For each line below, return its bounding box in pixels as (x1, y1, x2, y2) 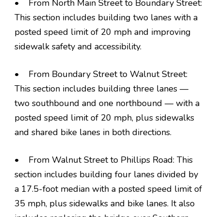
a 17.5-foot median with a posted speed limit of (15, 183, 202, 195)
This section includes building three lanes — (15, 83, 188, 94)
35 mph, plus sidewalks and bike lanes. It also (15, 198, 195, 209)
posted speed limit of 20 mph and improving (15, 26, 191, 38)
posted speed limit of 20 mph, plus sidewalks (15, 112, 194, 124)
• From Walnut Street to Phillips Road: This (15, 154, 193, 166)
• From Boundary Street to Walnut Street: (15, 68, 187, 80)
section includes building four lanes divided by (15, 169, 198, 180)
